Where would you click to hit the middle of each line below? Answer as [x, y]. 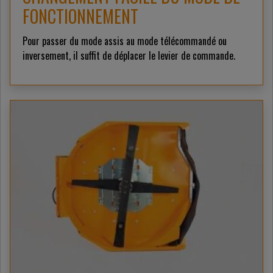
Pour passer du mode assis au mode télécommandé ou [125, 41]
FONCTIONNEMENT [80, 16]
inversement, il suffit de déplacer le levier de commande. [129, 56]
